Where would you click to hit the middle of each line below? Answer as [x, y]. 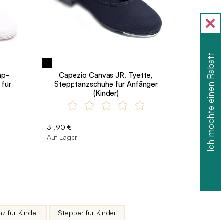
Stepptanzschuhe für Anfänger [106, 84]
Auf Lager [62, 137]
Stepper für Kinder [87, 212]
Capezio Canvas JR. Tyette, [106, 75]
